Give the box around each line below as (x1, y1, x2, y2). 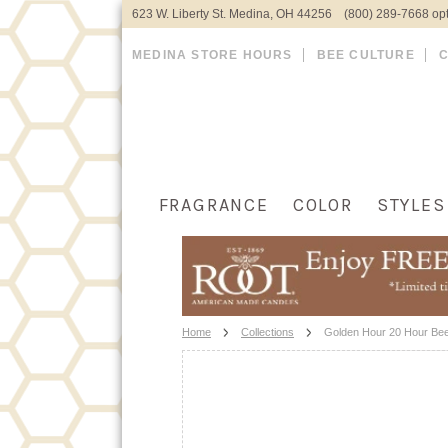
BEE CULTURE (316, 48, 415, 62)
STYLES (376, 194, 446, 216)
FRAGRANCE (158, 194, 269, 216)
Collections (241, 325, 294, 338)
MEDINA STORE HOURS (132, 48, 293, 62)
